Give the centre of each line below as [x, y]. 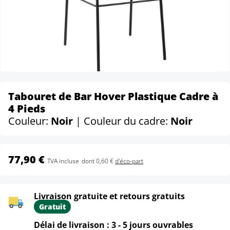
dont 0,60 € [98, 161]
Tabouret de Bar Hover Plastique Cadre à [113, 96]
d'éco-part [129, 161]
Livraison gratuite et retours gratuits [109, 196]
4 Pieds [27, 109]
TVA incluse [63, 161]
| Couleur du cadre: [123, 121]
